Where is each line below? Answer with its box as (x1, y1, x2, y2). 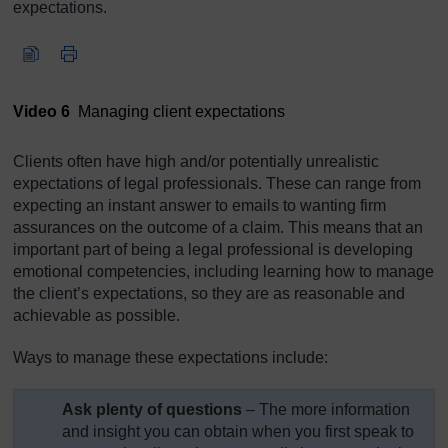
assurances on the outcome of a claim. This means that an (13, 219, 423, 237)
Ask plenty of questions (62, 401, 243, 419)
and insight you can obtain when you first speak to (62, 423, 415, 441)
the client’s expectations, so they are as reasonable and (13, 285, 405, 303)
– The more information (242, 401, 411, 419)
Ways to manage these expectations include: (13, 349, 328, 367)
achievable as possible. (13, 307, 180, 325)
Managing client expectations (70, 103, 285, 121)
